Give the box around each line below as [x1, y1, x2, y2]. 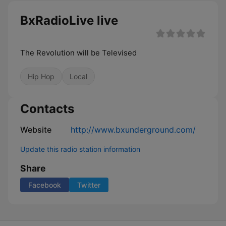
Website [20, 125, 51, 135]
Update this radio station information [20, 145, 140, 153]
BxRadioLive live [20, 13, 118, 28]
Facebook [28, 181, 61, 189]
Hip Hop [28, 72, 54, 81]
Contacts [20, 101, 74, 116]
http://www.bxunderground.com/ [71, 125, 196, 135]
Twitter [77, 181, 100, 189]
